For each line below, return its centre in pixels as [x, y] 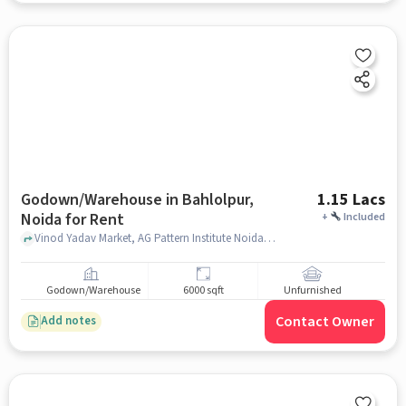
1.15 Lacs [352, 199]
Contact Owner [325, 321]
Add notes [68, 321]
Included [365, 217]
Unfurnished [312, 291]
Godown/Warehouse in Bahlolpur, [137, 199]
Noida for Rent [72, 219]
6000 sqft [203, 291]
